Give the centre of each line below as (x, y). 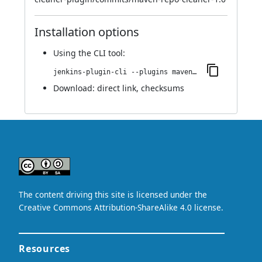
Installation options (87, 32)
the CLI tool (101, 53)
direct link (117, 88)
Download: (75, 88)
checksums (163, 88)
